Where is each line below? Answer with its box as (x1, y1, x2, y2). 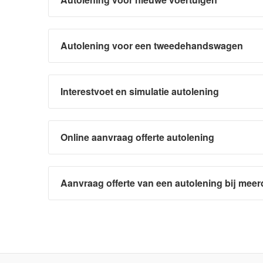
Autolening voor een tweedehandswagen (60, 39, 243, 53)
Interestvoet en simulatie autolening (60, 85, 219, 99)
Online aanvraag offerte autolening (60, 130, 214, 144)
